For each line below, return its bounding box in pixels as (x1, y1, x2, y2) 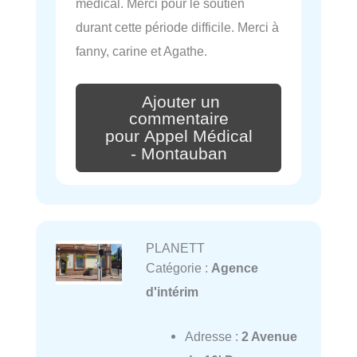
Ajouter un (142, 92, 220, 112)
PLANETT (145, 240, 205, 255)
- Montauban (130, 143, 227, 163)
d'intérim (145, 284, 198, 299)
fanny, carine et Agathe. (76, 43, 207, 58)
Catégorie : (145, 260, 211, 275)
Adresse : (184, 329, 241, 344)
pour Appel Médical (104, 127, 253, 147)
